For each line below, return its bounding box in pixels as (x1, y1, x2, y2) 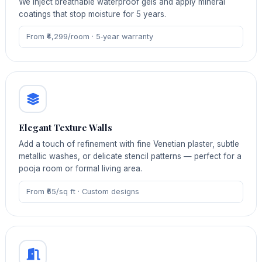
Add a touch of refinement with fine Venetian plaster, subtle (19, 139, 240, 149)
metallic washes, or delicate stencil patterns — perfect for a (19, 151, 242, 161)
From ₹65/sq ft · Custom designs (26, 187, 139, 196)
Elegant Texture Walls (19, 122, 113, 134)
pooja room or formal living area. (19, 164, 143, 174)
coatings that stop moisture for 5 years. (19, 9, 167, 19)
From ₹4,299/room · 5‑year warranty (26, 32, 153, 42)
